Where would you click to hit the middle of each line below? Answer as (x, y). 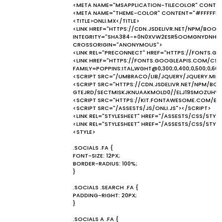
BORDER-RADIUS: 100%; (105, 164)
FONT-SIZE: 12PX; (96, 156)
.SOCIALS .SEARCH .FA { (106, 187)
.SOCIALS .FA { (93, 148)
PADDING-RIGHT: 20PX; (105, 195)
